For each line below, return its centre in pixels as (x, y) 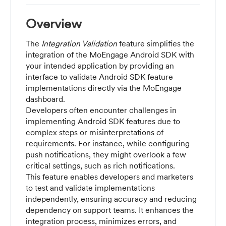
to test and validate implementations (90, 188)
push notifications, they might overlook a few (106, 154)
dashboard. (45, 99)
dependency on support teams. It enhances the (110, 210)
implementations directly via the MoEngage (104, 88)
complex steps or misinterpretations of (95, 132)
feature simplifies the (156, 43)
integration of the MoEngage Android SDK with (110, 54)
